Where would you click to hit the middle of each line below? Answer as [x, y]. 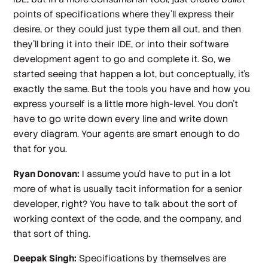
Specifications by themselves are [152, 258]
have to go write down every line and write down [121, 119]
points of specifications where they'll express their [124, 14]
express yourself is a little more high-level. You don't [126, 104]
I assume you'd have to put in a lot [156, 173]
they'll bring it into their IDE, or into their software [121, 44]
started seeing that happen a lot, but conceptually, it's [132, 74]
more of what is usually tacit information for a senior [128, 188]
